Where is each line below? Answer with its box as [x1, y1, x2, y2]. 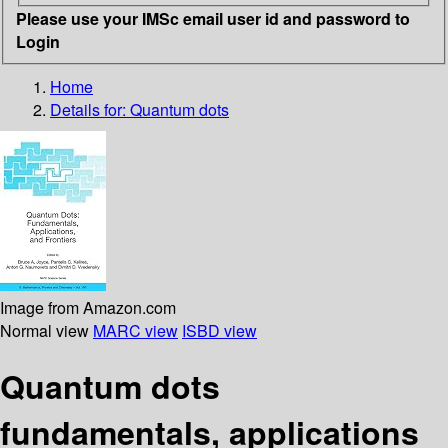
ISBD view [182, 318, 257, 342]
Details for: [50, 97, 130, 121]
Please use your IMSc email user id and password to [16, 6, 410, 30]
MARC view [93, 318, 178, 342]
